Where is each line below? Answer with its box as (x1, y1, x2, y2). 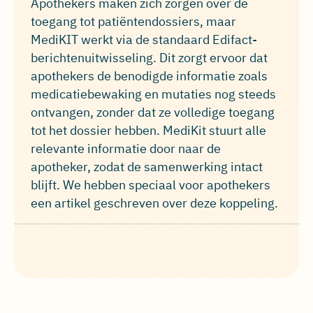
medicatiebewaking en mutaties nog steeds (31, 86, 276, 103)
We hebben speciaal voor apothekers (63, 177, 270, 194)
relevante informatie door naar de (31, 140, 221, 157)
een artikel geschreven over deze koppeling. (31, 195, 278, 212)
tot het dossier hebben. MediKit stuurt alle (31, 122, 266, 139)
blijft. (31, 177, 63, 194)
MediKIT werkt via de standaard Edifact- (31, 31, 257, 48)
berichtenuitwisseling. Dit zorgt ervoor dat (31, 50, 268, 66)
